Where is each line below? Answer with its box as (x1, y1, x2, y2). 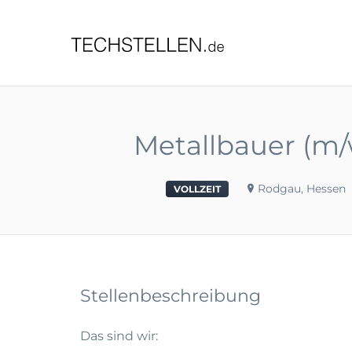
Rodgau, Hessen (258, 181, 346, 196)
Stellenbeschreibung (80, 285, 261, 306)
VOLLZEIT (174, 183, 221, 195)
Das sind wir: (80, 328, 158, 343)
